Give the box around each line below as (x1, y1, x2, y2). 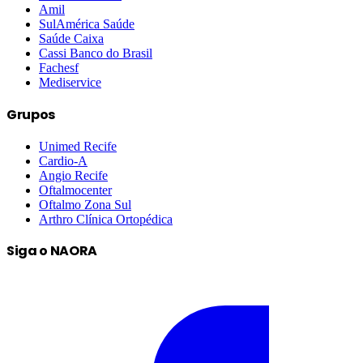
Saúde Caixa (39, 32, 104, 46)
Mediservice (39, 75, 101, 90)
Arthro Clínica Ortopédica (39, 211, 173, 226)
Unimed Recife (39, 139, 117, 153)
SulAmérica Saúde (39, 17, 135, 32)
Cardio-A (39, 153, 88, 168)
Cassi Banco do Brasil (39, 46, 152, 61)
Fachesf (39, 61, 79, 75)
